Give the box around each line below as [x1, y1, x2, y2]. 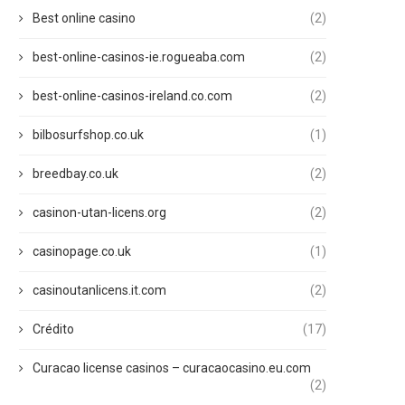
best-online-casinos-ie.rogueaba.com [33, 50, 245, 64]
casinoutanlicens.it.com [33, 283, 166, 297]
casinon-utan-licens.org [33, 205, 166, 220]
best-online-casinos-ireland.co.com [33, 89, 232, 103]
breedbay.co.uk [33, 166, 118, 181]
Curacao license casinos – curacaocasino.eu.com [33, 361, 311, 375]
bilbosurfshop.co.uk [33, 127, 144, 142]
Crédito [33, 322, 74, 336]
